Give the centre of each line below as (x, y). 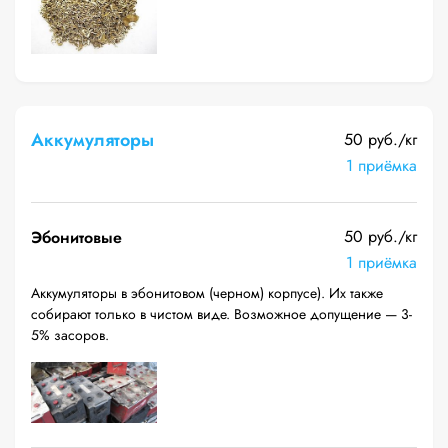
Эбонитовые (76, 237)
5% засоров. (70, 335)
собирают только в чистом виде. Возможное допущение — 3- (221, 314)
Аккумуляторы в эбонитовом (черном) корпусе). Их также (207, 293)
